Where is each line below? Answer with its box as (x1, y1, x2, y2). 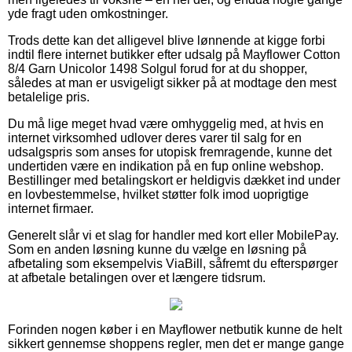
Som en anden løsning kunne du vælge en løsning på (8, 242, 306, 256)
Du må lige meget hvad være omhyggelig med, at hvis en (8, 116, 324, 130)
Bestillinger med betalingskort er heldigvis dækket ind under (8, 173, 340, 187)
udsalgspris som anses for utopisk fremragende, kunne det (8, 145, 332, 159)
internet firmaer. (8, 201, 93, 215)
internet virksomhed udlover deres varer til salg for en (8, 130, 302, 145)
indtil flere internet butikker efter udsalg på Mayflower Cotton (8, 47, 340, 61)
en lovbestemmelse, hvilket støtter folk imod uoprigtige (8, 187, 309, 201)
